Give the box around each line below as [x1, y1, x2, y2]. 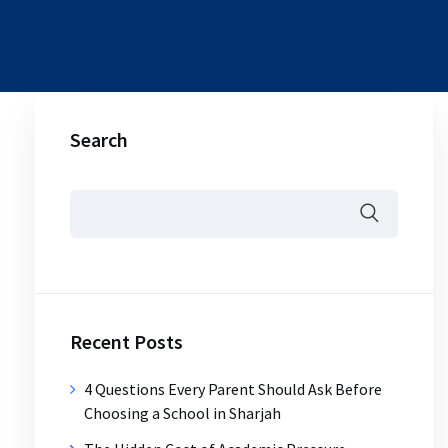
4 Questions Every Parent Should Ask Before [84, 378, 382, 399]
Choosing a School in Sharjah [84, 402, 281, 423]
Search [70, 126, 128, 152]
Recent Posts [70, 328, 183, 354]
